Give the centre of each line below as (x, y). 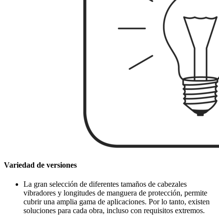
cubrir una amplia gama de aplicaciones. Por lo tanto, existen (117, 202)
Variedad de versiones (40, 165)
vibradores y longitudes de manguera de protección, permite (115, 193)
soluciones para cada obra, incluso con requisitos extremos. (114, 211)
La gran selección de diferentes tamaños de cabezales (105, 184)
